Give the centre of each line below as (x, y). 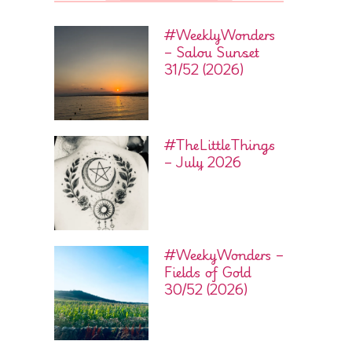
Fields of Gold (207, 272)
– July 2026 (202, 162)
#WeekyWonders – (224, 255)
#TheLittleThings (220, 145)
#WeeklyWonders (220, 35)
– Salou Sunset (211, 52)
